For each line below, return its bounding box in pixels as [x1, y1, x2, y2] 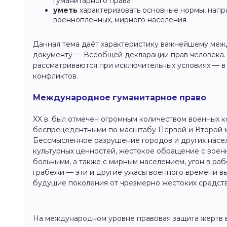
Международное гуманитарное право [33, 93, 206, 102]
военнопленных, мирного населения [53, 15, 186, 24]
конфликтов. [33, 71, 78, 81]
